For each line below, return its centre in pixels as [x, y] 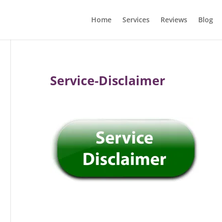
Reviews [174, 20]
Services [136, 20]
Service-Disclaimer [107, 80]
